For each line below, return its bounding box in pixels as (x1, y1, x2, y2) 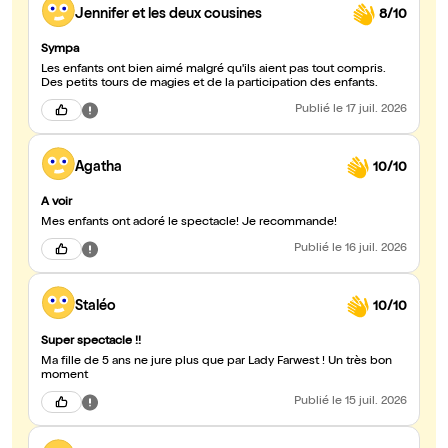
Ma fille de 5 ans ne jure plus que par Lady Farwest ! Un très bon (41, 356, 392, 369)
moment (41, 370, 88, 383)
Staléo (75, 299, 116, 314)
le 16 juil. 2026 (332, 243, 407, 256)
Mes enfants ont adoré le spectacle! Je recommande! (41, 217, 337, 230)
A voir (41, 197, 72, 210)
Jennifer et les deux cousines (75, 7, 262, 22)
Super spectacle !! (41, 336, 141, 349)
